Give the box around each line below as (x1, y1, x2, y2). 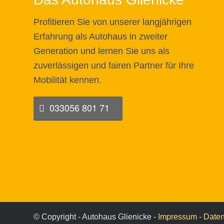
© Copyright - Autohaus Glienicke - (33, 212, 158, 221)
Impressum (158, 212, 197, 221)
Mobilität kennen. (33, 75, 101, 85)
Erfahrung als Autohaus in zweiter (33, 31, 167, 42)
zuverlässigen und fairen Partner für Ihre (33, 60, 194, 71)
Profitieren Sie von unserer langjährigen (33, 17, 191, 27)
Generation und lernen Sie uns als (33, 46, 169, 56)
